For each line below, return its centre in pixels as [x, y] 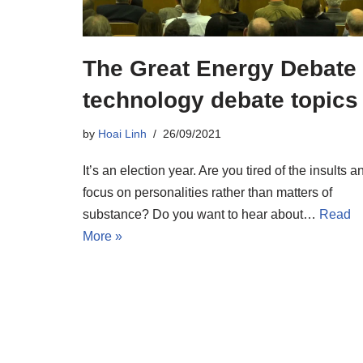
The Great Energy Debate [220, 68]
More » [102, 236]
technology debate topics [220, 100]
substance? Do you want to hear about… [201, 214]
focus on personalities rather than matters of [207, 192]
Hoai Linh [122, 133]
